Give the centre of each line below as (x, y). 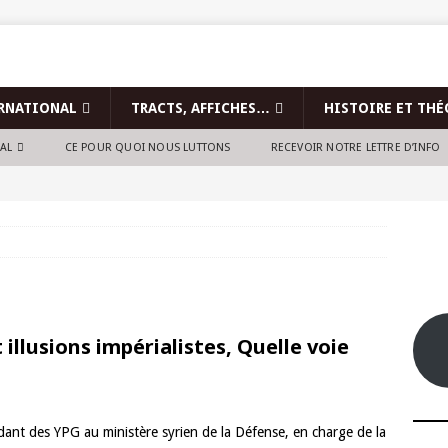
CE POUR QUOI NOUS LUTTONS (147, 147)
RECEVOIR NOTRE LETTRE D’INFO (355, 147)
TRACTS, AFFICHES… (200, 108)
